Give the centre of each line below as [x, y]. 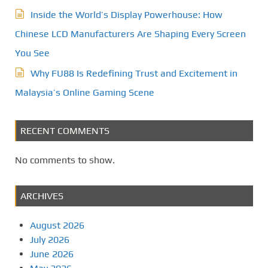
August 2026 [57, 226]
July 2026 [50, 240]
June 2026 [52, 254]
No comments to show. [65, 160]
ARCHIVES [42, 196]
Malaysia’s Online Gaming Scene [85, 93]
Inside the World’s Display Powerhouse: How [127, 15]
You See [32, 53]
